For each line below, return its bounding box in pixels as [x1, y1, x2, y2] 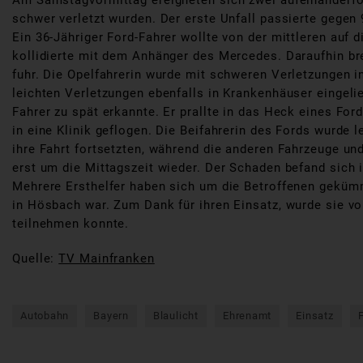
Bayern [93, 310, 129, 322]
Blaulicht [152, 310, 199, 322]
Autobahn [20, 310, 70, 322]
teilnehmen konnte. [12, 216, 130, 232]
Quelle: [12, 251, 59, 267]
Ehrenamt [222, 310, 272, 322]
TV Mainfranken [58, 251, 155, 267]
